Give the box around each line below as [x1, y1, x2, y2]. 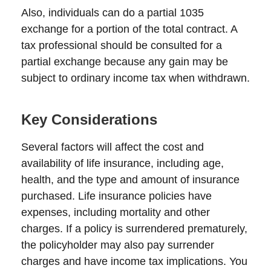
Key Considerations [21, 111, 157, 128]
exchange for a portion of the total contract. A [21, 23, 237, 35]
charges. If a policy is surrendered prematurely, [21, 223, 247, 235]
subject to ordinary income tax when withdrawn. [21, 72, 250, 84]
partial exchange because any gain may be [21, 56, 228, 68]
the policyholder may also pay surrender [21, 239, 214, 251]
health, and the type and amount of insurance [21, 174, 240, 186]
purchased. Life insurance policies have [21, 190, 212, 202]
